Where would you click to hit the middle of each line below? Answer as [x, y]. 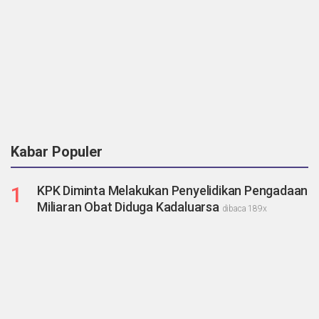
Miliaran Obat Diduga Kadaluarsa [130, 206]
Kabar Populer [57, 151]
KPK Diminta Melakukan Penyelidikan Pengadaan [173, 190]
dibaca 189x [244, 208]
